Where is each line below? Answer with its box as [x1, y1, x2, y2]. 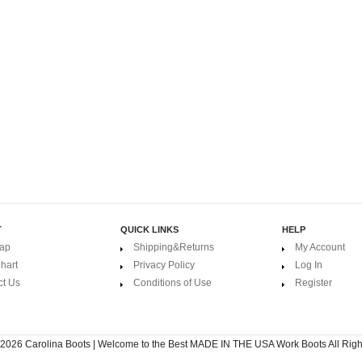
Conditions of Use [133, 277, 212, 288]
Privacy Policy [133, 259, 195, 271]
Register [295, 277, 332, 288]
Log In [295, 259, 322, 271]
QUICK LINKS [120, 225, 179, 234]
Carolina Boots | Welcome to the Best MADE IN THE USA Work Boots [24, 339, 326, 350]
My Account [295, 242, 345, 253]
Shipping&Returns [133, 242, 214, 253]
